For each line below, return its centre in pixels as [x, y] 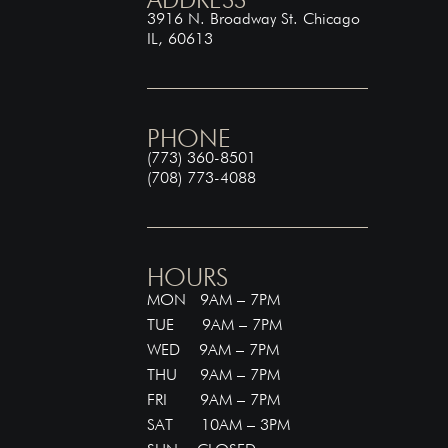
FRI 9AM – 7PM [214, 399]
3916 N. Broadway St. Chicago [254, 18]
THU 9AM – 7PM [214, 374]
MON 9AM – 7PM [214, 299]
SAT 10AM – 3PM [219, 424]
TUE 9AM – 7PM [215, 324]
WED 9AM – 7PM [213, 349]
